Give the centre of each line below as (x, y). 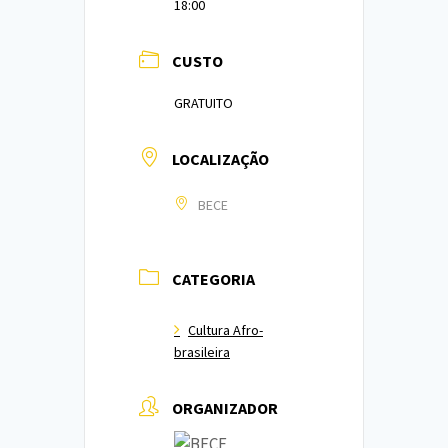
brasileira (202, 352)
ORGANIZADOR (225, 408)
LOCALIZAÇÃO (220, 159)
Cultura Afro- (225, 330)
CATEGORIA (213, 279)
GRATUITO (203, 103)
